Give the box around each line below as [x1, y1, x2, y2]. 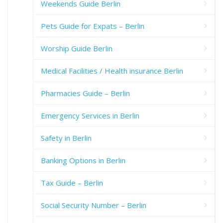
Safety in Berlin [41, 132, 92, 143]
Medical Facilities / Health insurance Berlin [41, 65, 183, 76]
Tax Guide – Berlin [41, 177, 103, 188]
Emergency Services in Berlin [41, 110, 139, 120]
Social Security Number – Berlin [41, 200, 146, 210]
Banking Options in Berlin [41, 155, 125, 165]
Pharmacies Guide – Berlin [41, 88, 130, 98]
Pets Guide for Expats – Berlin [41, 20, 144, 31]
